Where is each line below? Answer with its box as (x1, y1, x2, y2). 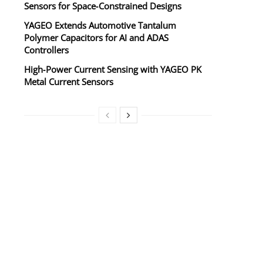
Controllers (24, 44, 69, 56)
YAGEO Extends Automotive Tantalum (24, 19, 176, 32)
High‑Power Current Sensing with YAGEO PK (24, 63, 201, 76)
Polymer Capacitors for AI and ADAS (24, 32, 168, 44)
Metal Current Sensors (24, 76, 113, 88)
